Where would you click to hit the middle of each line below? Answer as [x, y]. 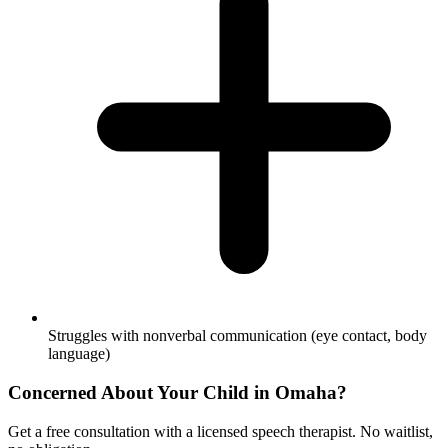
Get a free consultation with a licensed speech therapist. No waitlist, [220, 431]
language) [79, 354]
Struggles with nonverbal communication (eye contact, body [237, 336]
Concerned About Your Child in [141, 393]
